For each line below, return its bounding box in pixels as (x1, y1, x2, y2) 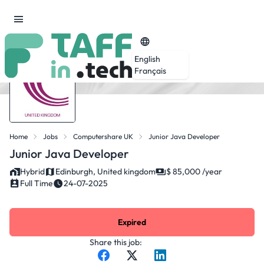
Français (134, 65, 166, 76)
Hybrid (20, 166, 45, 177)
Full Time (20, 178, 53, 189)
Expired (118, 217, 146, 227)
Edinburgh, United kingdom (55, 166, 156, 177)
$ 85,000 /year (166, 166, 222, 177)
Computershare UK (73, 132, 133, 141)
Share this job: (90, 237, 142, 247)
